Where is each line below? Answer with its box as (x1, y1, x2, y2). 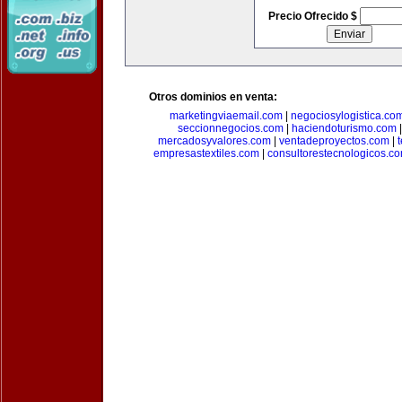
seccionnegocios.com (178, 122, 284, 135)
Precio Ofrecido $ (267, 10, 360, 22)
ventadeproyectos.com (278, 135, 389, 147)
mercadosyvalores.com (157, 135, 271, 147)
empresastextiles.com (153, 147, 259, 160)
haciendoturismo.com (292, 122, 397, 135)
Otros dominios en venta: (149, 91, 277, 103)
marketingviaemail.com (169, 109, 283, 122)
